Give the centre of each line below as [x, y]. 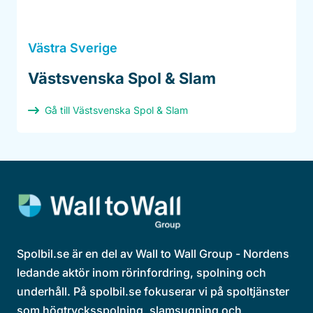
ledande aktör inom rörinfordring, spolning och [141, 273]
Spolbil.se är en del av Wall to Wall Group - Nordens [153, 254]
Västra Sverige [73, 48]
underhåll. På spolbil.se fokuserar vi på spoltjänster [153, 292]
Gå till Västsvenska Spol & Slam [116, 110]
